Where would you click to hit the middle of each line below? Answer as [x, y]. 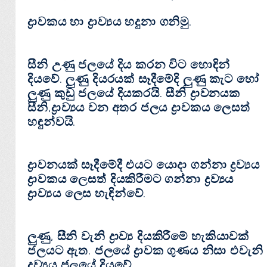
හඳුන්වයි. [52, 122]
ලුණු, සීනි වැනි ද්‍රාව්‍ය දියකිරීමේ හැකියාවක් [139, 236]
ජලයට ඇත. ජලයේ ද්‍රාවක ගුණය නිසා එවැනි [145, 251]
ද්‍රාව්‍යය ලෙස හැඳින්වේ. [87, 193]
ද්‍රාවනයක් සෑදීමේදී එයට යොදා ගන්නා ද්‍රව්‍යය [144, 165]
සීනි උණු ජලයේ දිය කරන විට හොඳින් [129, 65]
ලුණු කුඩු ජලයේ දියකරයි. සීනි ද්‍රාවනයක [134, 93]
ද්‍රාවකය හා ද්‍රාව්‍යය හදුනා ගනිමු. [110, 22]
